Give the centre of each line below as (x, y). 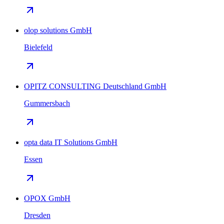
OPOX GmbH (47, 198)
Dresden (37, 215)
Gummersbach (47, 103)
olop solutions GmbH (58, 30)
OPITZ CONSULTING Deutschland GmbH (95, 86)
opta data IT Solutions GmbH (71, 142)
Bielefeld (38, 47)
